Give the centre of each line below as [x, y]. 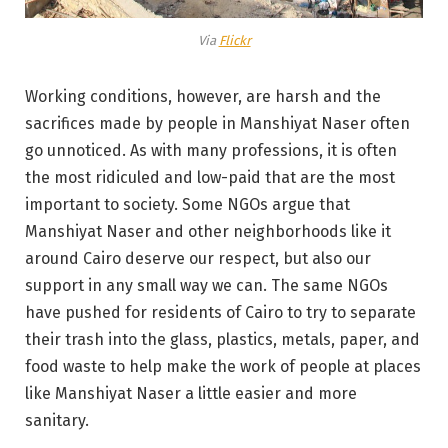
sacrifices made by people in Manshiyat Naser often [217, 124]
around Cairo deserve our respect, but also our [198, 259]
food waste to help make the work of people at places [223, 367]
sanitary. [57, 421]
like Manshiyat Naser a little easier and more [191, 394]
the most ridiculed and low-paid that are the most [210, 178]
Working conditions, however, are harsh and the [203, 97]
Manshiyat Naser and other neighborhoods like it [208, 232]
